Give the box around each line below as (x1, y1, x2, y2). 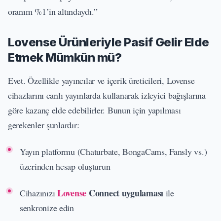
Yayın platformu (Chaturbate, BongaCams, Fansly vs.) (20, 145, 207, 157)
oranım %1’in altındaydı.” (8, 5, 98, 17)
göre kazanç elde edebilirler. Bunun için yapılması (8, 104, 181, 116)
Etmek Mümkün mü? (8, 50, 122, 65)
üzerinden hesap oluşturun (20, 160, 110, 172)
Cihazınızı (20, 186, 58, 199)
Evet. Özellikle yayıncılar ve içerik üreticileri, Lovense (8, 74, 195, 86)
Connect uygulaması (86, 186, 164, 199)
